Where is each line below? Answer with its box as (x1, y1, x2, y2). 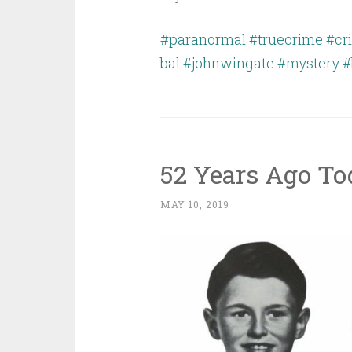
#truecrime (248, 30, 323, 49)
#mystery (277, 53, 339, 73)
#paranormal (159, 30, 246, 49)
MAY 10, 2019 (159, 198, 229, 211)
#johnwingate (182, 53, 274, 73)
